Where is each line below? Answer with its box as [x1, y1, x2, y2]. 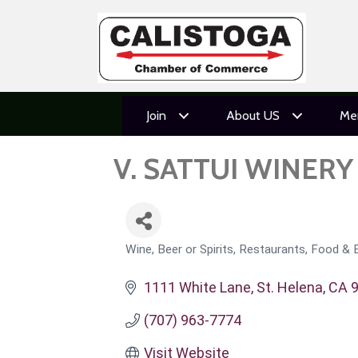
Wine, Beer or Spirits [125, 242, 233, 257]
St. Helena [256, 279, 323, 296]
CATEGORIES [125, 250, 192, 265]
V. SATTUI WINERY [113, 151, 353, 186]
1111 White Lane [143, 279, 251, 296]
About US [225, 108, 280, 123]
